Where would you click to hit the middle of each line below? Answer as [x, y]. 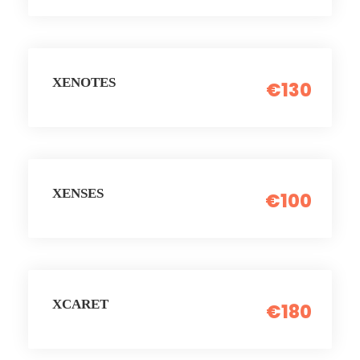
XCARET [80, 304]
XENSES [78, 194]
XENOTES [84, 83]
